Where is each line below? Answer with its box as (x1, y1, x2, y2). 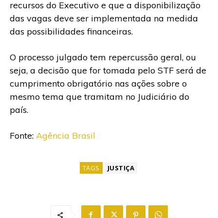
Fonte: (10, 129, 36, 141)
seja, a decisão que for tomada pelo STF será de (10, 64, 206, 76)
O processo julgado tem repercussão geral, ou (10, 51, 196, 63)
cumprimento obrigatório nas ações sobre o (10, 77, 187, 89)
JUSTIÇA (107, 163, 135, 172)
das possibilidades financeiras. (10, 25, 133, 37)
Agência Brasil (36, 129, 95, 141)
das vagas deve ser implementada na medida (10, 12, 198, 24)
